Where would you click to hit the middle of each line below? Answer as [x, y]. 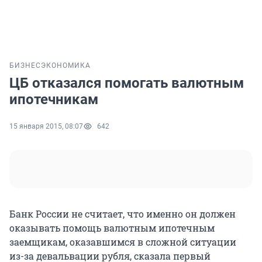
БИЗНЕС [25, 66]
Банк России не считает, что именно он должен [123, 214]
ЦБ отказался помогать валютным [127, 83]
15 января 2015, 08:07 [46, 127]
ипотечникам [54, 100]
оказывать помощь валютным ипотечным [112, 228]
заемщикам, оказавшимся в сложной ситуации [123, 242]
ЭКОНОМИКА [66, 66]
